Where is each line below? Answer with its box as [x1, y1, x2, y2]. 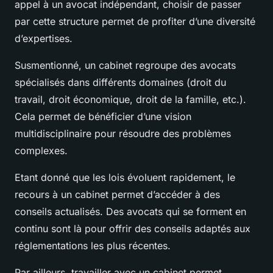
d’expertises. [15, 32, 73, 44]
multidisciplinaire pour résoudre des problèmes [15, 127, 231, 140]
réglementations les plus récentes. [15, 239, 174, 252]
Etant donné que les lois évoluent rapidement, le [15, 171, 235, 183]
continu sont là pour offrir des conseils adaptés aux [15, 222, 250, 235]
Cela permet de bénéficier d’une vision [15, 110, 191, 122]
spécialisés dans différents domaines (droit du [15, 76, 226, 88]
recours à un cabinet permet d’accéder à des [15, 188, 220, 200]
